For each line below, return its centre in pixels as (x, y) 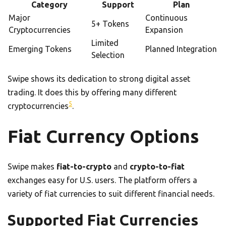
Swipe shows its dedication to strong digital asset (99, 78)
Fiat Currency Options (103, 136)
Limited (105, 43)
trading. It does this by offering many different (92, 92)
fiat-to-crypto (84, 166)
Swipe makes (32, 166)
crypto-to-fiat (157, 166)
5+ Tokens (110, 23)
